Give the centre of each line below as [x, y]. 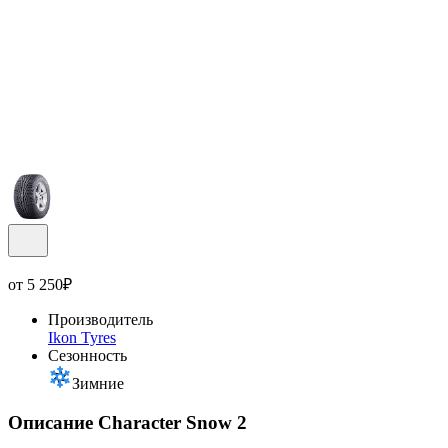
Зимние [98, 383]
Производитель [100, 319]
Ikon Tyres [82, 337]
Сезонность [87, 355]
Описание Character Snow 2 [127, 422]
